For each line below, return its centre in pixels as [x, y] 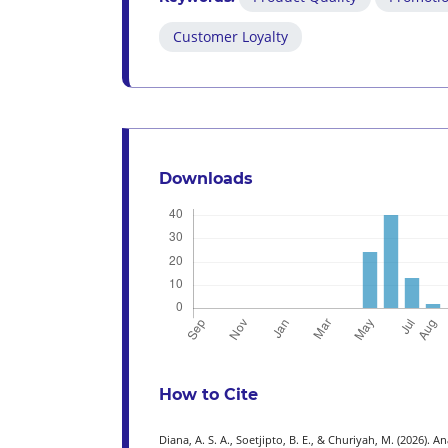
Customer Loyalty [230, 36]
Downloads [206, 178]
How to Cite [208, 395]
